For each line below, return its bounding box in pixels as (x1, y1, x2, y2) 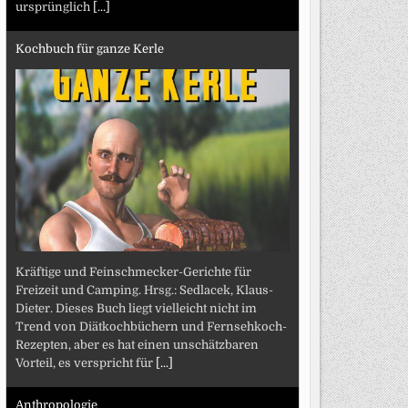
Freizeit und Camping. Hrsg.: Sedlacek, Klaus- (15, 282, 273, 297)
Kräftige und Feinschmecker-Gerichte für (15, 264, 251, 279)
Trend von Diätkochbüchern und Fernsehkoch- (15, 319, 287, 333)
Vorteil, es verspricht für (15, 355, 156, 370)
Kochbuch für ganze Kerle (15, 42, 164, 56)
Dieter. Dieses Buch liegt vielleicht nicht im (15, 301, 257, 315)
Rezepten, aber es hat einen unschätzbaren (15, 337, 259, 352)
